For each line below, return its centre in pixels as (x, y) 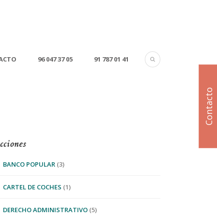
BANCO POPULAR (29, 164)
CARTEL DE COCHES (32, 187)
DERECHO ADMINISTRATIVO (45, 210)
